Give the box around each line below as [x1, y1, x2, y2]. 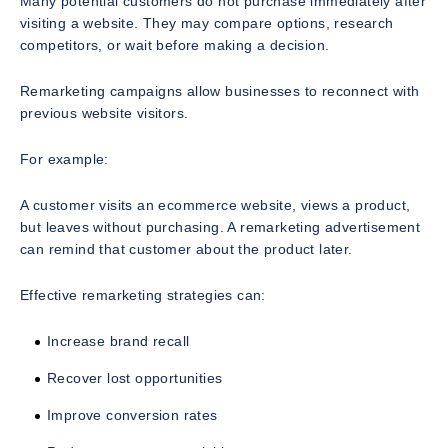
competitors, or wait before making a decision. [20, 36, 330, 53]
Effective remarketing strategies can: [20, 286, 266, 303]
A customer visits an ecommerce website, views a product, [20, 196, 411, 213]
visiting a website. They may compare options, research [20, 14, 394, 31]
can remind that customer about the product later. [20, 240, 353, 257]
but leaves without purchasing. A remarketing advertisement [20, 218, 421, 235]
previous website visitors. [20, 104, 189, 121]
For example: [20, 150, 109, 167]
